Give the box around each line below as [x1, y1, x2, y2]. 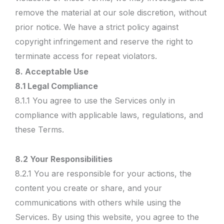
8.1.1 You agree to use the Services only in [15, 95, 175, 105]
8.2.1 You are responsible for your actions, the [15, 168, 191, 178]
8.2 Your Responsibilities [15, 154, 112, 164]
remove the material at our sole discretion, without [15, 7, 206, 17]
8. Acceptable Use [15, 66, 88, 76]
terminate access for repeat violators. [15, 51, 157, 61]
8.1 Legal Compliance [15, 80, 98, 91]
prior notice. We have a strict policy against [15, 22, 178, 32]
